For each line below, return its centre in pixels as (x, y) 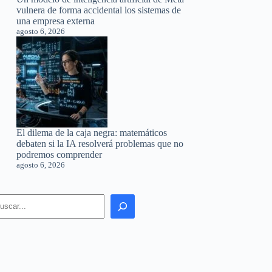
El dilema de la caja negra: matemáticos (92, 132)
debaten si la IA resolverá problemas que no (100, 143)
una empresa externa (56, 21)
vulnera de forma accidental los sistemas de (99, 10)
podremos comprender (59, 154)
